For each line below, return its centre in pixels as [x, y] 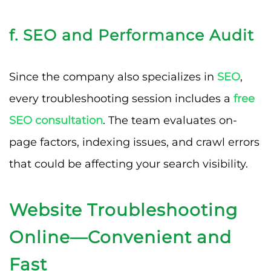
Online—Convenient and [120, 237]
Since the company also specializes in [113, 77]
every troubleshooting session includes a [121, 98]
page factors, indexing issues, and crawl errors [134, 142]
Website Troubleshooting [123, 210]
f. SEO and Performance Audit [132, 35]
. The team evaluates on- [170, 120]
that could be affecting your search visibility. [129, 164]
